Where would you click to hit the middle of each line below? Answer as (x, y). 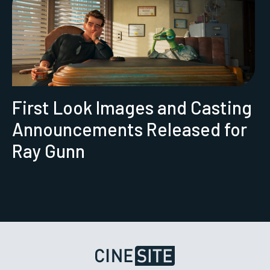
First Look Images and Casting (132, 107)
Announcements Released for (130, 129)
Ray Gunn (49, 150)
